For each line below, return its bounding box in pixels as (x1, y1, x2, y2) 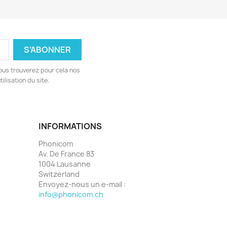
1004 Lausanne (39, 159, 91, 169)
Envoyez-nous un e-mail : (39, 179, 126, 190)
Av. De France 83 (39, 149, 94, 159)
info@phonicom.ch (39, 190, 103, 200)
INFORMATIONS (39, 121, 102, 132)
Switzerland (39, 169, 80, 179)
